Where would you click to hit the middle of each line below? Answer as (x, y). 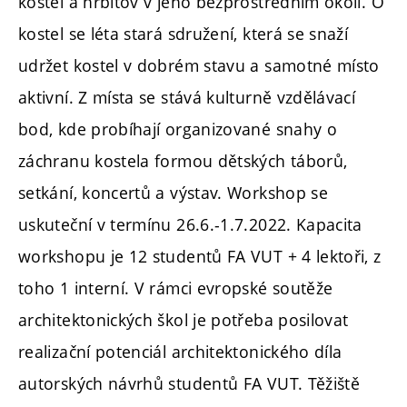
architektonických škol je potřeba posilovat (184, 320)
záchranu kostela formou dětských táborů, (183, 161)
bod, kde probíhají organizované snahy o (178, 129)
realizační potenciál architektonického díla (180, 352)
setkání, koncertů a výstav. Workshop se (174, 193)
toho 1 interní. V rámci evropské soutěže (176, 288)
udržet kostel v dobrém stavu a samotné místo (199, 66)
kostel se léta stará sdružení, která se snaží (184, 34)
